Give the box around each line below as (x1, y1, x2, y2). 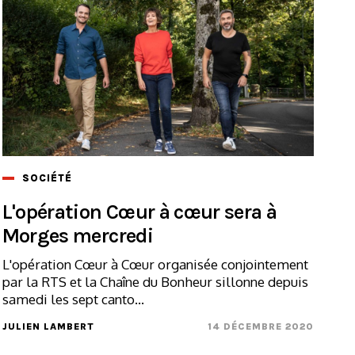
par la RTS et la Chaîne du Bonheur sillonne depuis (2, 273, 308, 290)
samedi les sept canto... (2, 290, 144, 307)
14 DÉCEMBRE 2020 (207, 320, 314, 332)
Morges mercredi (2, 223, 153, 248)
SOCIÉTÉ (21, 171, 72, 184)
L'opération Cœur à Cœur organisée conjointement (2, 255, 308, 273)
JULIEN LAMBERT (2, 320, 94, 332)
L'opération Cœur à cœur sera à (2, 199, 277, 224)
